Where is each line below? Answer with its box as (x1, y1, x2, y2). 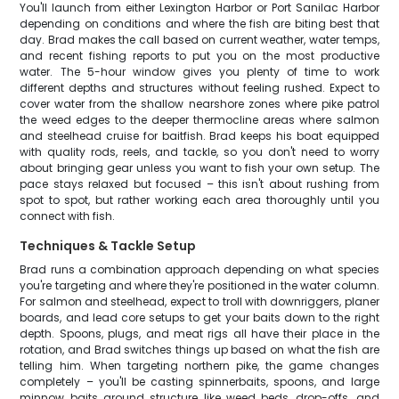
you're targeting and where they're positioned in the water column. (20, 278, 379, 293)
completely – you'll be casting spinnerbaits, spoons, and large (20, 374, 379, 389)
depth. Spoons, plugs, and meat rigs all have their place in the (20, 326, 379, 341)
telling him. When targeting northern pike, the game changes (20, 358, 379, 373)
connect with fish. (20, 208, 116, 224)
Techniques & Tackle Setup (20, 237, 197, 255)
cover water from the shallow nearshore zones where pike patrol (20, 96, 379, 111)
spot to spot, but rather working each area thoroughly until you (20, 192, 379, 208)
